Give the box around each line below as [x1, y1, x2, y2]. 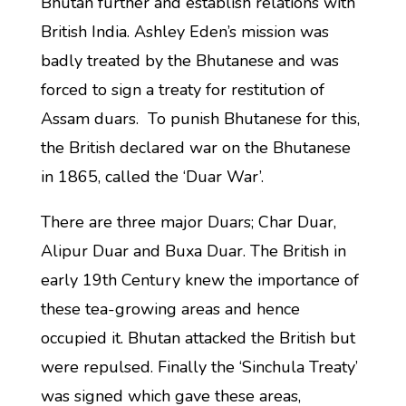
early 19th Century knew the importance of [40, 269, 359, 291]
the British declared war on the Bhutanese [40, 137, 351, 159]
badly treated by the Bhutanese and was [40, 50, 339, 72]
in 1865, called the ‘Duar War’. [40, 166, 264, 188]
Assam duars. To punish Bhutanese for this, [40, 108, 360, 130]
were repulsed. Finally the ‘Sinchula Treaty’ [40, 356, 358, 378]
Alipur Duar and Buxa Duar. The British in [40, 240, 346, 262]
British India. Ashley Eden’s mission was [40, 21, 333, 43]
